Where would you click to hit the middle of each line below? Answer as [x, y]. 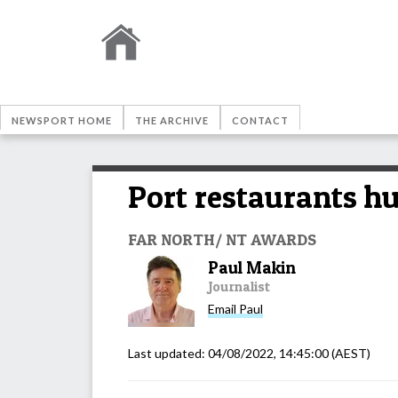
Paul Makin [252, 267]
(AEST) [350, 353]
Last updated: [168, 353]
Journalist [239, 286]
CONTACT [260, 120]
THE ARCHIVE [172, 120]
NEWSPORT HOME [62, 120]
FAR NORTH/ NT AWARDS [222, 239]
